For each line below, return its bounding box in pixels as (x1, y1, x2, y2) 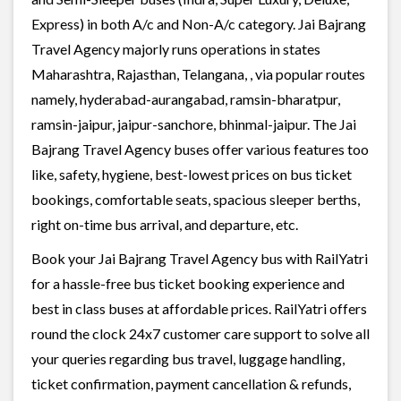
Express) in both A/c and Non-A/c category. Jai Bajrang (31, 14, 366, 32)
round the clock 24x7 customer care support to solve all (31, 324, 370, 342)
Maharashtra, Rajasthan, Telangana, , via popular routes (31, 64, 365, 82)
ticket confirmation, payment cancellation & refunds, (31, 374, 351, 392)
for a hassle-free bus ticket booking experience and (31, 274, 345, 292)
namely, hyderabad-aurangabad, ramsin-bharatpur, (31, 90, 340, 107)
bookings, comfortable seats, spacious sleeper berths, (31, 190, 360, 208)
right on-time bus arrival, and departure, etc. (31, 215, 298, 233)
